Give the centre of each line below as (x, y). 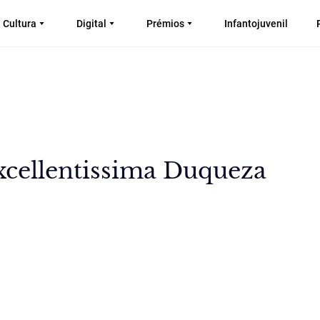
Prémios (165, 23)
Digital (91, 23)
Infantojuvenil (256, 23)
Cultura (20, 23)
